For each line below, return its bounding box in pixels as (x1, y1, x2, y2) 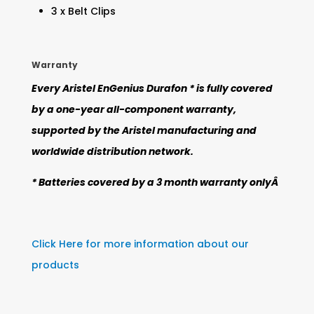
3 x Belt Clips (50, 4, 116, 19)
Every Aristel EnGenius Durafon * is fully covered (31, 81, 273, 96)
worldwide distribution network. (31, 144, 193, 159)
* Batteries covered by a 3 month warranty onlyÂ (31, 175, 280, 190)
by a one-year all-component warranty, (31, 102, 236, 117)
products (31, 258, 79, 273)
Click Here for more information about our (31, 237, 249, 252)
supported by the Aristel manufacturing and (31, 123, 257, 138)
